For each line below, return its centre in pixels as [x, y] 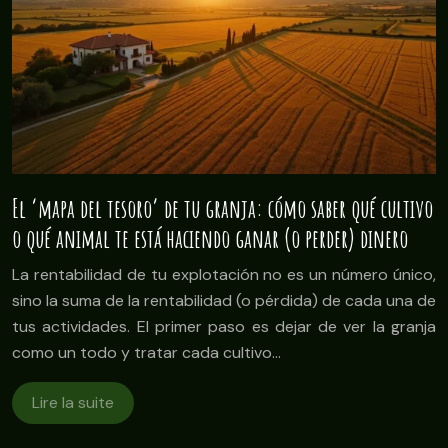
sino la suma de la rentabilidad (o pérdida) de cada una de [224, 300]
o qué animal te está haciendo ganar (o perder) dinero [210, 238]
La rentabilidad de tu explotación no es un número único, [224, 274]
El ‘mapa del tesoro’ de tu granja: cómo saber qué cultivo [222, 208]
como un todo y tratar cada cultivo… [146, 352]
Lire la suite [73, 402]
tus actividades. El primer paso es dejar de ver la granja [224, 326]
